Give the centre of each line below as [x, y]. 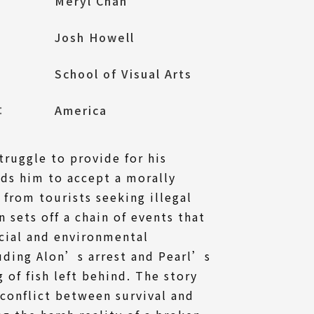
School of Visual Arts [123, 73]
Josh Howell [95, 37]
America [81, 110]
